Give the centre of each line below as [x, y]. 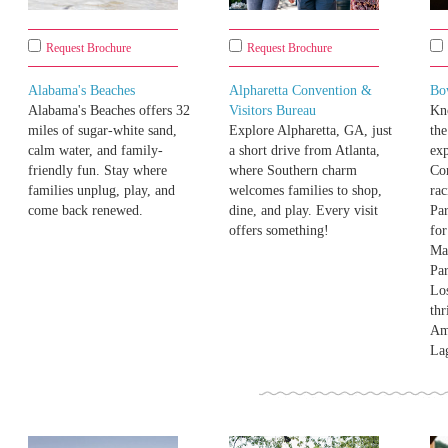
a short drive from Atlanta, [304, 151]
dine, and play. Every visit [303, 211]
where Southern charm [293, 171]
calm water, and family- [95, 151]
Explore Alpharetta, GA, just [310, 131]
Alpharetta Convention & [300, 91]
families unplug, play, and [101, 191]
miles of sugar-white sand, [102, 131]
